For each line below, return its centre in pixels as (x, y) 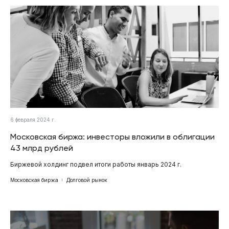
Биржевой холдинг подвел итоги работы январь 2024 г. (96, 164)
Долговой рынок (87, 180)
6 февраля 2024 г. (33, 119)
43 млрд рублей (42, 148)
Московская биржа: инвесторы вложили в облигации (112, 136)
